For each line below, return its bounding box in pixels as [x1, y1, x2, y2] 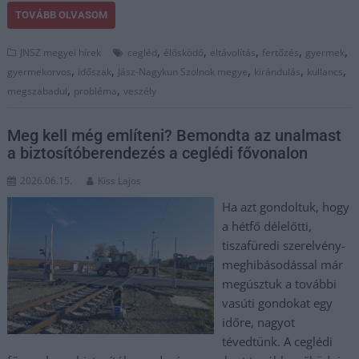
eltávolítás [210, 46, 256, 59]
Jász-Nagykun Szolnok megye [118, 65, 248, 79]
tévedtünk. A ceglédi [221, 333, 333, 349]
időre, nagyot [221, 313, 295, 330]
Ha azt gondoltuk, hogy [221, 198, 349, 215]
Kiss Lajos [98, 173, 142, 188]
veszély [123, 84, 157, 98]
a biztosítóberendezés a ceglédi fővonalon [7, 143, 309, 163]
